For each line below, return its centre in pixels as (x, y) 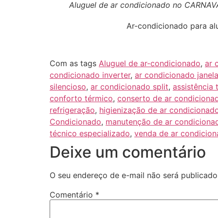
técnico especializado (90, 133)
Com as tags (74, 63)
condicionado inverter (90, 75)
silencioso (68, 86)
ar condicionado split (129, 86)
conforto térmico (81, 98)
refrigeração (72, 110)
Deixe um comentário (128, 152)
